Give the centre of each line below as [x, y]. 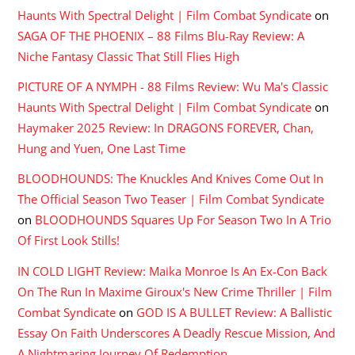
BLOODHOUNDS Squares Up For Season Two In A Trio [183, 220]
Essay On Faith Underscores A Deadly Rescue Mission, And [177, 332]
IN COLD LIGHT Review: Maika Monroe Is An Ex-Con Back [173, 271]
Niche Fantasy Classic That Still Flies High [129, 57]
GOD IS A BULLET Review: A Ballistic [235, 312]
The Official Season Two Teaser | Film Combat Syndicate [171, 199]
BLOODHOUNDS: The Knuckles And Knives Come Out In [171, 179]
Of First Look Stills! [69, 240]
